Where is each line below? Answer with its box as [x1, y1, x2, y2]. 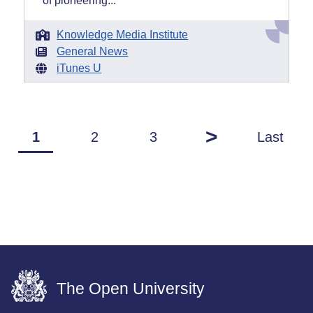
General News [57, 45, 129, 57]
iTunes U [57, 61, 102, 74]
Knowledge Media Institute [57, 28, 189, 41]
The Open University [57, 279, 205, 298]
